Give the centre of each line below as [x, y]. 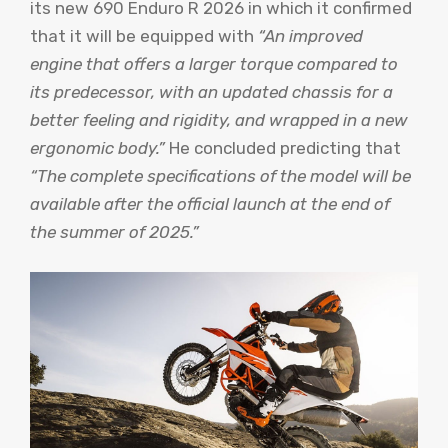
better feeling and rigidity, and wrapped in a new [219, 120]
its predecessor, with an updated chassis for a [211, 92]
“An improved [310, 36]
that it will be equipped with [144, 36]
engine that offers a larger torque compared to [214, 64]
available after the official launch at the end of [210, 204]
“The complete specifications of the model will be [220, 176]
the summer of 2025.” [114, 232]
